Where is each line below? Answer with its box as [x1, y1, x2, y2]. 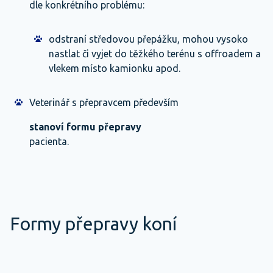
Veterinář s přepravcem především [29, 97, 179, 108]
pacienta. [29, 136, 69, 147]
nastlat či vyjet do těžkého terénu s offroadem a [49, 48, 261, 59]
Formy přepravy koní [10, 213, 177, 234]
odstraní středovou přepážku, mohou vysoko [49, 34, 248, 44]
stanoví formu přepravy [29, 121, 141, 132]
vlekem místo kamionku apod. [49, 63, 180, 74]
